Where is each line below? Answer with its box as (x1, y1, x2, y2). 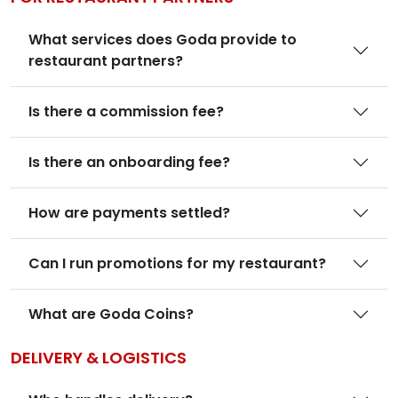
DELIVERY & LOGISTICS (11, 346, 187, 369)
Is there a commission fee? (28, 101, 224, 122)
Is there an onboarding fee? (28, 152, 230, 172)
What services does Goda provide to (28, 29, 297, 50)
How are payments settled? (28, 203, 230, 223)
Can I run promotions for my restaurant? (28, 253, 326, 274)
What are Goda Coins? (28, 304, 194, 324)
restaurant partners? (28, 51, 183, 71)
